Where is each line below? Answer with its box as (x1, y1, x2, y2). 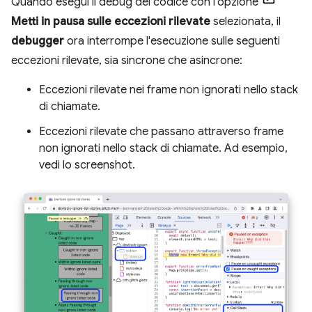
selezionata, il (210, 14, 281, 29)
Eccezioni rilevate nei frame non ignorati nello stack (39, 82, 298, 97)
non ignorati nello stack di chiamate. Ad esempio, (39, 141, 288, 155)
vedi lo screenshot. (39, 157, 135, 172)
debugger (11, 33, 64, 48)
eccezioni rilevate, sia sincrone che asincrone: (11, 53, 242, 68)
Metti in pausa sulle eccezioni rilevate (11, 14, 210, 29)
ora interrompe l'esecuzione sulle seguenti (64, 33, 280, 48)
